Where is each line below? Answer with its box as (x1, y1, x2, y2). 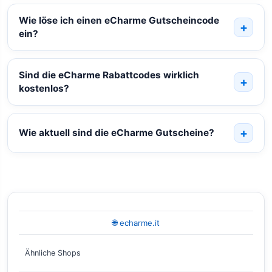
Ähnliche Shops (25, 248, 81, 258)
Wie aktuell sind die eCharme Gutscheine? (18, 127, 214, 139)
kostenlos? (18, 83, 69, 95)
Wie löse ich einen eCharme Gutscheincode (18, 15, 219, 27)
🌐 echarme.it (112, 218, 160, 228)
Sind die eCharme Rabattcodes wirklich (18, 69, 199, 81)
